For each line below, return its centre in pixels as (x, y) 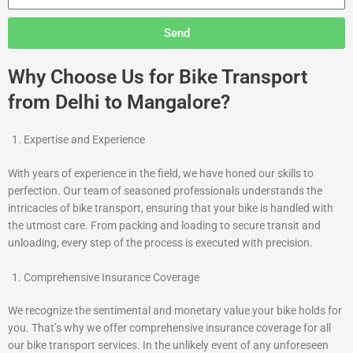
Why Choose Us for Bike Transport (158, 77)
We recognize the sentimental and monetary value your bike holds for (175, 311)
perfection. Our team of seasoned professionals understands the (165, 190)
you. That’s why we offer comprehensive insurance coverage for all (169, 328)
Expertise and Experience (84, 140)
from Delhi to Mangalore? (119, 102)
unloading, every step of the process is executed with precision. (160, 242)
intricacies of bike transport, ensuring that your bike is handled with (171, 208)
